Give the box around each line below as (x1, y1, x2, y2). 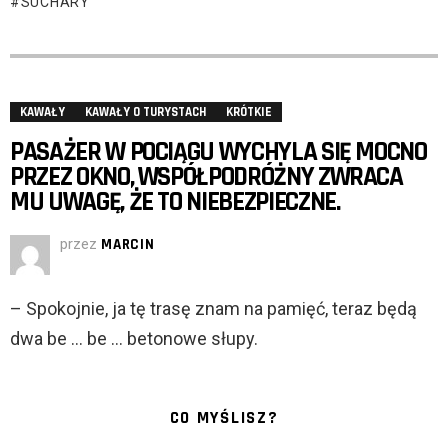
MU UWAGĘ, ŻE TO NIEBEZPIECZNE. (10, 185, 340, 220)
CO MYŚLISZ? (169, 407, 279, 430)
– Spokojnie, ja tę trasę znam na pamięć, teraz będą (10, 298, 417, 320)
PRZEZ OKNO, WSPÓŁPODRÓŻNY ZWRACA (10, 160, 403, 195)
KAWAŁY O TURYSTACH (85, 104, 206, 121)
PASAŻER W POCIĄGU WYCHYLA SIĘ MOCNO (10, 135, 427, 170)
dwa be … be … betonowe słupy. (10, 328, 258, 350)
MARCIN (101, 235, 155, 255)
